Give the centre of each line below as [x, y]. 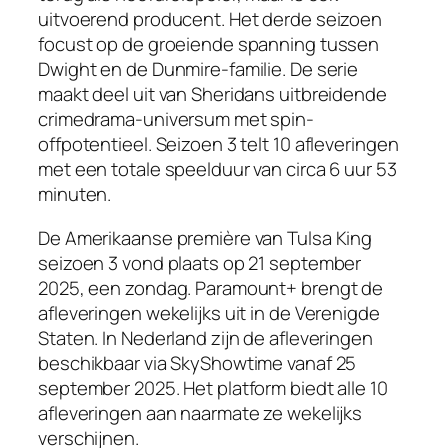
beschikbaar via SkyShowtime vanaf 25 [197, 362]
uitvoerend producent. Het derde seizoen [210, 19]
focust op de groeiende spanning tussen [209, 44]
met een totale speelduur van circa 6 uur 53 [217, 169]
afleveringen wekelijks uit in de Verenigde [209, 312]
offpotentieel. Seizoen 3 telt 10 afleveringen [218, 144]
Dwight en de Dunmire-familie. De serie [198, 69]
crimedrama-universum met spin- [176, 119]
